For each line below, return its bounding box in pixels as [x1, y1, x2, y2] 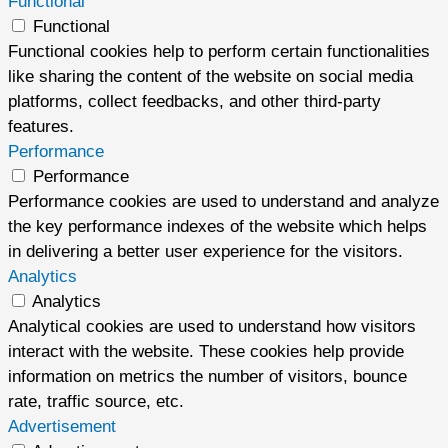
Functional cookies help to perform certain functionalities [8, 42, 430, 62]
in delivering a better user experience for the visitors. [8, 242, 403, 262]
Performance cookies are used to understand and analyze [8, 192, 439, 212]
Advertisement [8, 417, 116, 437]
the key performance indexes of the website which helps [8, 217, 427, 237]
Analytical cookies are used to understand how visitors [8, 317, 416, 337]
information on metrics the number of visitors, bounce [8, 367, 407, 387]
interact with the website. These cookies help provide [8, 342, 404, 362]
